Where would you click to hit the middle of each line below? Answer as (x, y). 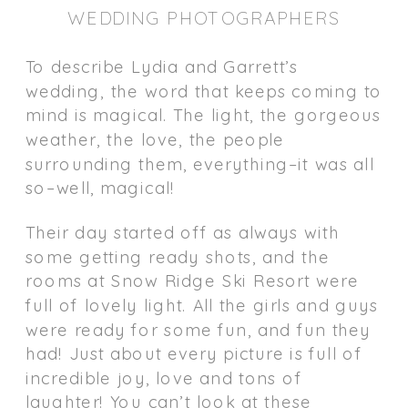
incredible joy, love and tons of (164, 377)
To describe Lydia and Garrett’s (162, 66)
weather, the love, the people (155, 139)
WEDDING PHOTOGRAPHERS (204, 18)
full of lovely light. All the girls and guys (202, 305)
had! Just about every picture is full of (194, 353)
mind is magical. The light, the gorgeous (204, 115)
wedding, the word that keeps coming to (204, 91)
